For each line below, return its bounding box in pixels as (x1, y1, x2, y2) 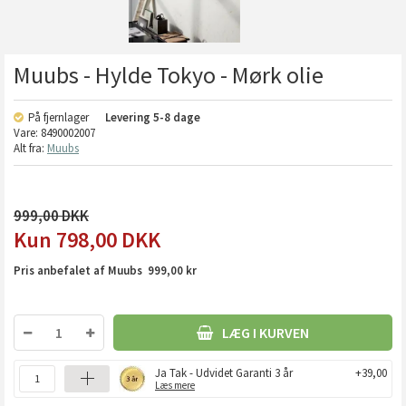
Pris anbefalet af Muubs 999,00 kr (14, 262, 197, 278)
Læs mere (155, 378, 195, 391)
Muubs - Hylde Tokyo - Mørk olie (14, 59, 324, 90)
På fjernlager (28, 109, 92, 125)
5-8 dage (153, 109, 200, 125)
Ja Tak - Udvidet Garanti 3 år (155, 364, 293, 381)
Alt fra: (14, 140, 47, 156)
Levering (105, 109, 153, 125)
